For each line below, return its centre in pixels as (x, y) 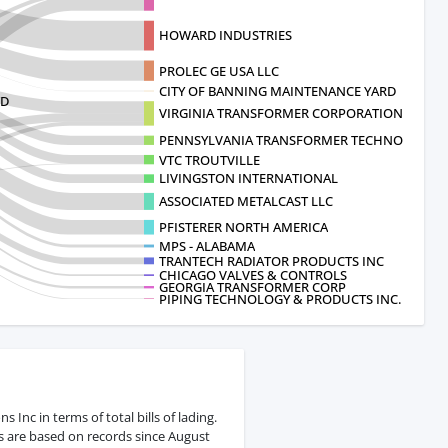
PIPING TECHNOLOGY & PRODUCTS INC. (280, 298)
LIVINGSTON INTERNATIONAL (248, 178)
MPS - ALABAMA (207, 245)
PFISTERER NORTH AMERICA (243, 227)
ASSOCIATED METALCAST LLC (246, 201)
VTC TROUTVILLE (209, 159)
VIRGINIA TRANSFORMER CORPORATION (281, 113)
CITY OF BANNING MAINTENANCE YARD (277, 90)
